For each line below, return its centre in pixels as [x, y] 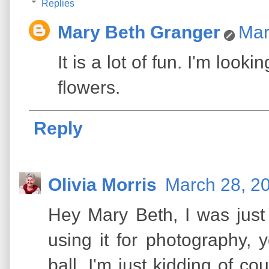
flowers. [89, 87]
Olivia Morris [105, 184]
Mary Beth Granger [139, 32]
